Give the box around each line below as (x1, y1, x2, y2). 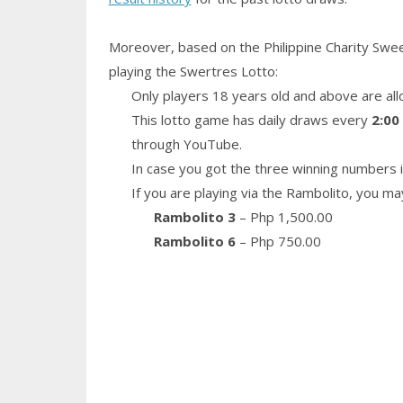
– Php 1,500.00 (235, 208, 333, 227)
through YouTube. (130, 135, 242, 154)
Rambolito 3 (153, 208, 236, 227)
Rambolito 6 (153, 232, 236, 251)
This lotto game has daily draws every (130, 111, 372, 130)
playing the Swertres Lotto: (108, 62, 278, 81)
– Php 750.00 (235, 232, 321, 251)
